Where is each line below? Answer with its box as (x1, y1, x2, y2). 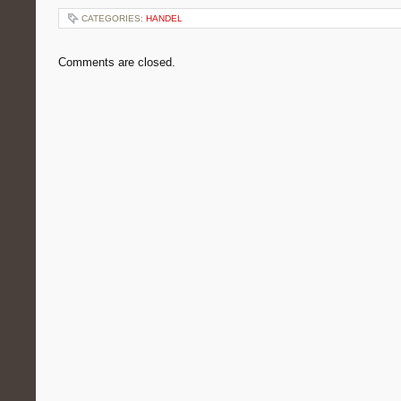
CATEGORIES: (81, 13, 146, 23)
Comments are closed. (58, 55, 175, 69)
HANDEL (146, 13, 183, 23)
